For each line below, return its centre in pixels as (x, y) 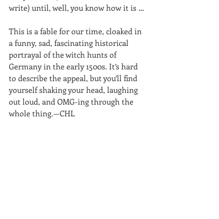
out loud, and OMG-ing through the (72, 101)
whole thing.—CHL (42, 113)
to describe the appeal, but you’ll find (74, 78)
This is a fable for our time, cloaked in (76, 31)
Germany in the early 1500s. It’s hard (74, 66)
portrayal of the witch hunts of (64, 54)
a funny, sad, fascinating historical (70, 43)
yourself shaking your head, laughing (74, 89)
